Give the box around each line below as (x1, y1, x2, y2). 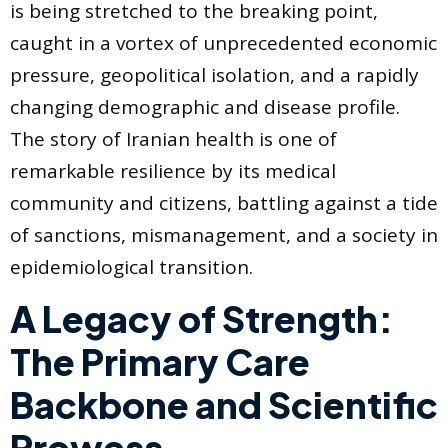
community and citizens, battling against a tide (10, 190, 438, 217)
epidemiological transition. (10, 254, 253, 281)
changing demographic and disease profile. (10, 94, 400, 121)
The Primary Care (10, 339, 310, 385)
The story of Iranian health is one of (10, 126, 337, 153)
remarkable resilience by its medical (10, 158, 336, 185)
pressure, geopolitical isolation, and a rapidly (10, 62, 419, 89)
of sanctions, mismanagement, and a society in (10, 222, 438, 249)
